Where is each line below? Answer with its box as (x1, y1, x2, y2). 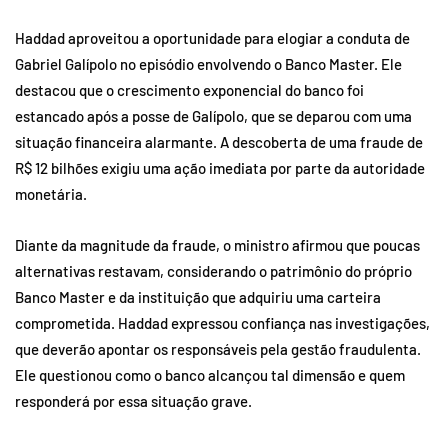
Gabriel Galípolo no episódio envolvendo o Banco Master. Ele (15, 54, 402, 73)
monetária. (15, 184, 87, 203)
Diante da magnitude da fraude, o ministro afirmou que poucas (15, 235, 420, 254)
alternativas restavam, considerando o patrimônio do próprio (15, 261, 412, 280)
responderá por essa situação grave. (15, 391, 252, 410)
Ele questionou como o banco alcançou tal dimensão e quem (15, 365, 405, 384)
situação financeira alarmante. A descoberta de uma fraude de (15, 132, 423, 151)
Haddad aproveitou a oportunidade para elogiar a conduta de (15, 28, 410, 47)
